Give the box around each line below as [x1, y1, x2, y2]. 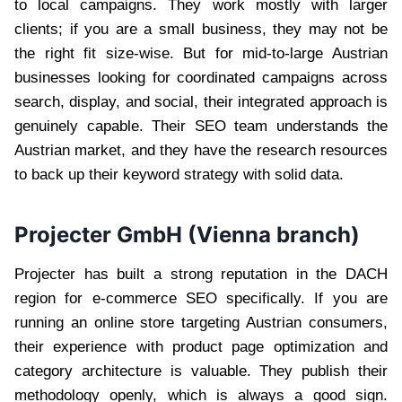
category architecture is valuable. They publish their [14, 362, 388, 380]
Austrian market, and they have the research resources [14, 141, 388, 159]
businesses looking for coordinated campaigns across [14, 68, 388, 86]
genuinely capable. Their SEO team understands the [14, 117, 388, 135]
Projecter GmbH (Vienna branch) [14, 221, 360, 248]
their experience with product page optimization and [14, 337, 388, 355]
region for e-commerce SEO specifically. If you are [14, 289, 388, 307]
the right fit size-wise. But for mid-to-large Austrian [14, 44, 388, 62]
